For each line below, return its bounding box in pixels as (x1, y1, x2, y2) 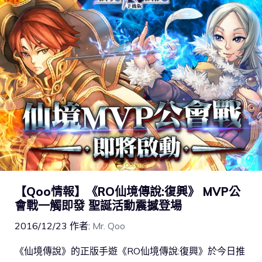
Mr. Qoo (92, 220, 125, 232)
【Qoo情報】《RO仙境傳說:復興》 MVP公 (15, 184, 240, 199)
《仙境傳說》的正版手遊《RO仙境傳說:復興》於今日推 (15, 245, 245, 257)
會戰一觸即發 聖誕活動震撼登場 (15, 198, 182, 213)
